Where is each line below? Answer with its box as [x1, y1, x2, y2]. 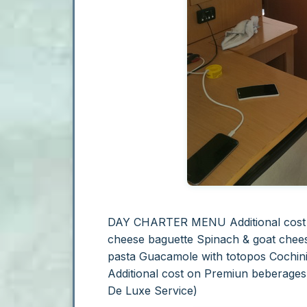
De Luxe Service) [108, 283, 197, 297]
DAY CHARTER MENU [108, 214, 226, 229]
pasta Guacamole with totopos [108, 249, 266, 263]
